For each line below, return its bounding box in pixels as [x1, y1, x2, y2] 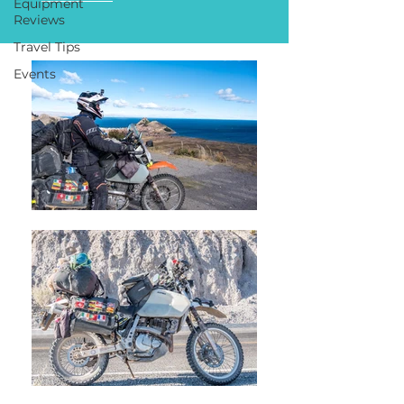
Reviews [14, 12, 65, 28]
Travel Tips [14, 39, 80, 55]
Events [14, 66, 56, 82]
